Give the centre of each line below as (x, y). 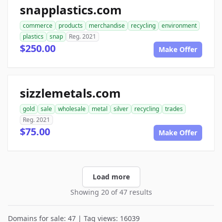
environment (179, 26)
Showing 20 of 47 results (111, 192)
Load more (111, 177)
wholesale (72, 109)
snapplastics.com (71, 10)
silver (121, 109)
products (71, 26)
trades (174, 109)
